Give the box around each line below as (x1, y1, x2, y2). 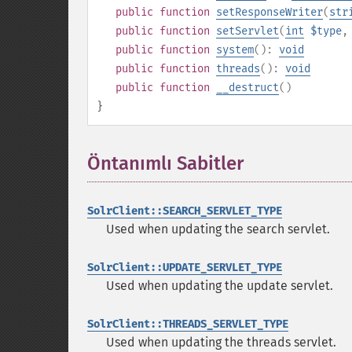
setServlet (216, 24, 279, 38)
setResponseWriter (216, 5, 323, 19)
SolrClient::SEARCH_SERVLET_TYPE (87, 204, 282, 218)
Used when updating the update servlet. (106, 278, 333, 293)
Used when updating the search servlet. (106, 222, 330, 236)
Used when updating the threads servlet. (106, 335, 336, 350)
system (216, 43, 254, 57)
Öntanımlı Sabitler (87, 152, 244, 174)
